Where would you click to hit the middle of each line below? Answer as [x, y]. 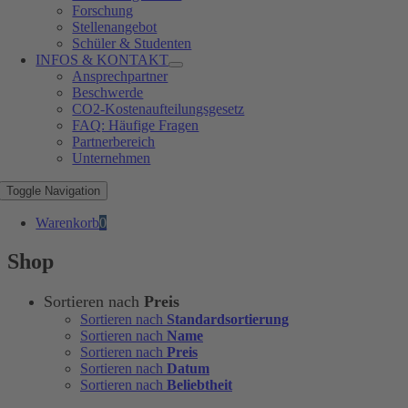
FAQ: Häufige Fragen [136, 125]
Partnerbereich [114, 142]
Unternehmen [112, 158]
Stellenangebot [115, 27]
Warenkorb [68, 223]
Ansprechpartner [120, 76]
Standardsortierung [228, 319]
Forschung [103, 10]
